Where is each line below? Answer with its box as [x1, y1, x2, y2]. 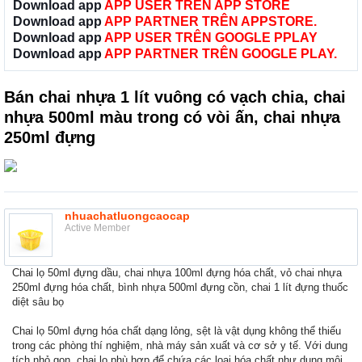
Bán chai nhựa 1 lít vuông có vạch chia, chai [4, 88, 346, 107]
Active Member [65, 222, 130, 234]
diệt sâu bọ [12, 296, 64, 309]
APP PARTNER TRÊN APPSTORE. [104, 15, 317, 29]
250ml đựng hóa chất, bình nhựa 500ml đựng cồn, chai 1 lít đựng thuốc [12, 281, 348, 294]
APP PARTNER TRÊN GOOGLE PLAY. [104, 47, 337, 61]
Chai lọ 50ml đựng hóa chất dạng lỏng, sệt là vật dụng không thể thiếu [12, 325, 341, 338]
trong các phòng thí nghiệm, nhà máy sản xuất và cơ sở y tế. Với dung [12, 339, 347, 352]
